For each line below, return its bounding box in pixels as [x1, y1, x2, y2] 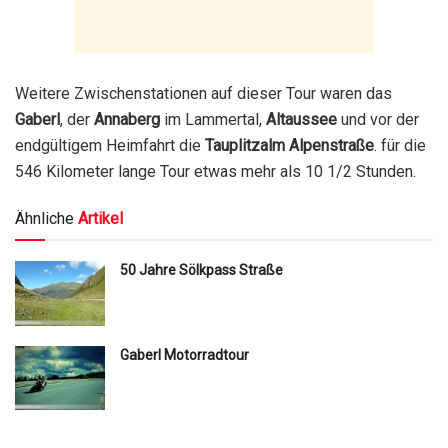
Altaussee [266, 110, 337, 130]
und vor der [337, 110, 419, 130]
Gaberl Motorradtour [120, 346, 249, 363]
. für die [374, 136, 426, 156]
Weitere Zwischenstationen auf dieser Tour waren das [15, 84, 392, 104]
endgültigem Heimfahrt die [15, 136, 205, 156]
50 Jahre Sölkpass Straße [120, 262, 283, 279]
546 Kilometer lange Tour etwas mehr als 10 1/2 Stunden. [15, 162, 416, 182]
